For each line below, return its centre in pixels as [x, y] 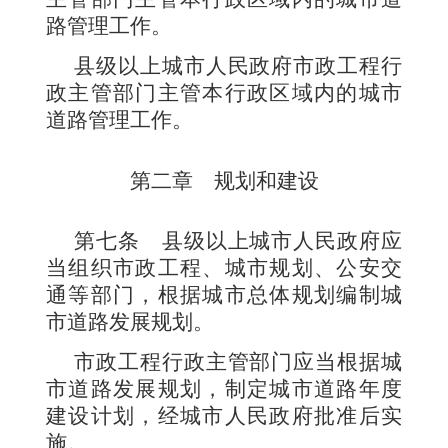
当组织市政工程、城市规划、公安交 [224, 267]
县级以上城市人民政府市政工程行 [238, 65]
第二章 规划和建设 [224, 181]
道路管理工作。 [119, 119]
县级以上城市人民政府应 [282, 240]
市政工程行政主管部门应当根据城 [238, 361]
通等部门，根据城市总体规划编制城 [224, 294]
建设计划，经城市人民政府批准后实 [224, 415]
